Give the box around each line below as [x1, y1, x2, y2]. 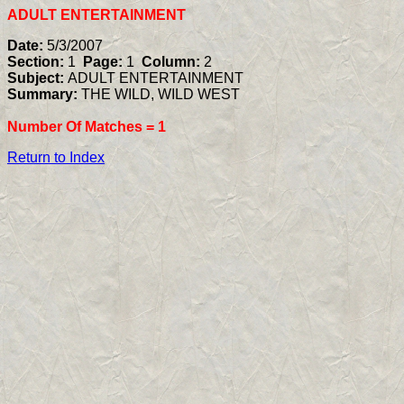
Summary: [7, 87, 81, 102]
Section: [7, 54, 68, 69]
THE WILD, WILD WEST [81, 87, 240, 102]
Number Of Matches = [7, 119, 154, 134]
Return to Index [7, 150, 105, 165]
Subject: [7, 70, 68, 86]
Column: [134, 54, 204, 69]
